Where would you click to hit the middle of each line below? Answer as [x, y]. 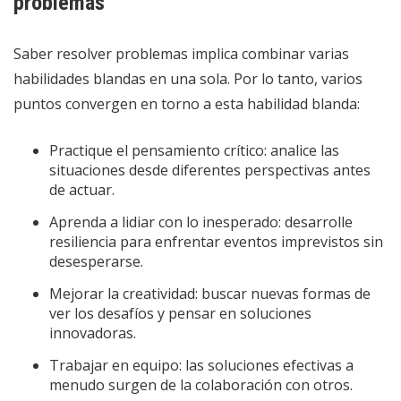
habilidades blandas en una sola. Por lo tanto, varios [188, 78]
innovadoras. [93, 333]
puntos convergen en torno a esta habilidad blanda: [187, 103]
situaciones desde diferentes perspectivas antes [210, 170]
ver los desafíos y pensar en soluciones [180, 313]
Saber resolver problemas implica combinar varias [181, 53]
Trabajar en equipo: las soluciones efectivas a [201, 365]
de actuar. [82, 189]
